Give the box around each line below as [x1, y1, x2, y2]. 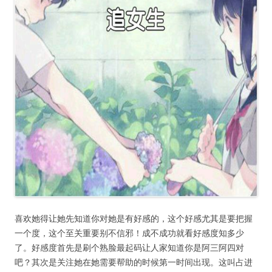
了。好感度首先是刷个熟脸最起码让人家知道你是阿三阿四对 [15, 242, 244, 254]
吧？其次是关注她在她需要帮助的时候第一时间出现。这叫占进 [15, 256, 253, 268]
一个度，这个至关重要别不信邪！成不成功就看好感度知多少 [15, 227, 244, 239]
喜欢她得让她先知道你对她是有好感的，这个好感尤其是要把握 [15, 212, 253, 225]
